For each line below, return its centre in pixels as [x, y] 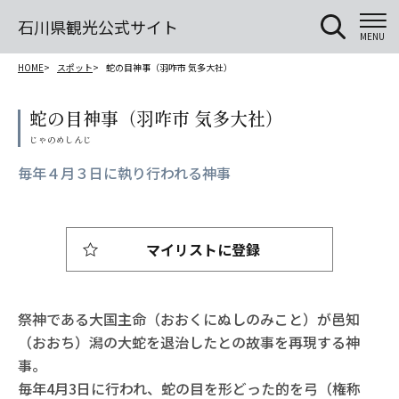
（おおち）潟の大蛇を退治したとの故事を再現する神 [189, 342]
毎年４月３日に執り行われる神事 [124, 173]
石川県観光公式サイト [98, 27]
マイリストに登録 [203, 250]
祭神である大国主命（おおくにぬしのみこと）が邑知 [189, 319]
